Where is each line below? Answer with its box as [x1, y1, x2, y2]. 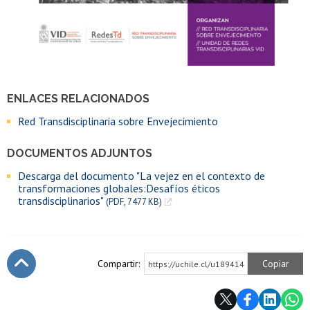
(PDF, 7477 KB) [106, 195, 162, 208]
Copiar [262, 257, 289, 270]
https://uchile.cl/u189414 [148, 258, 244, 269]
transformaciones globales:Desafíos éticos [18, 181, 220, 195]
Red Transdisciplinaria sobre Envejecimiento [18, 113, 218, 128]
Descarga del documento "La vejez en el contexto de [18, 168, 265, 183]
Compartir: [98, 257, 140, 270]
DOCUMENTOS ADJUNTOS [7, 146, 152, 160]
